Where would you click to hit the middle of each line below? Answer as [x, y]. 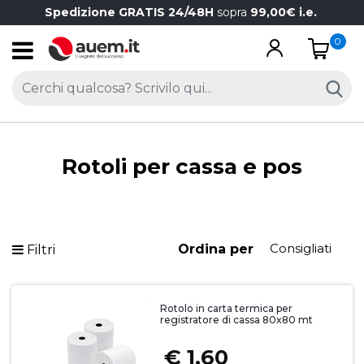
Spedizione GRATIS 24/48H [130, 12]
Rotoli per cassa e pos [182, 167]
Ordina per [215, 249]
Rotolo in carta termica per [226, 308]
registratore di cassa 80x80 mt [236, 320]
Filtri [41, 250]
